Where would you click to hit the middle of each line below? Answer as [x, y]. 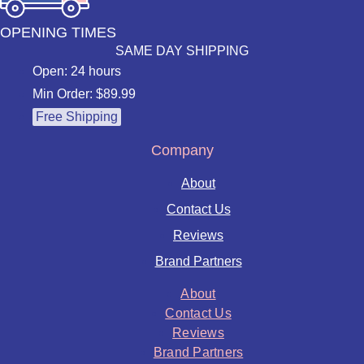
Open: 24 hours [77, 71]
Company [182, 150]
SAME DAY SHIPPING [182, 50]
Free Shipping [77, 116]
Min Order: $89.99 [84, 93]
